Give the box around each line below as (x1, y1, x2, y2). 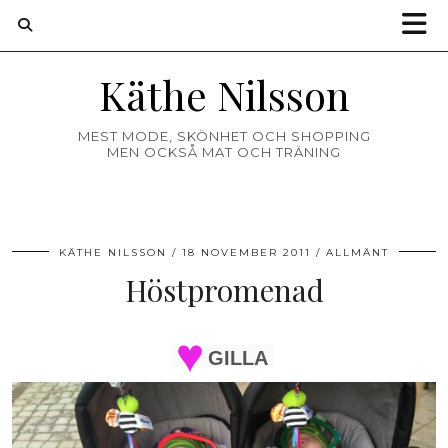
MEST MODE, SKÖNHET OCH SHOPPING (77, 128, 371, 144)
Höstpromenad (124, 270, 324, 310)
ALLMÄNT (326, 246, 389, 259)
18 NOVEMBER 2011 (182, 246, 311, 259)
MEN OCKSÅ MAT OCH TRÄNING (107, 144, 341, 160)
